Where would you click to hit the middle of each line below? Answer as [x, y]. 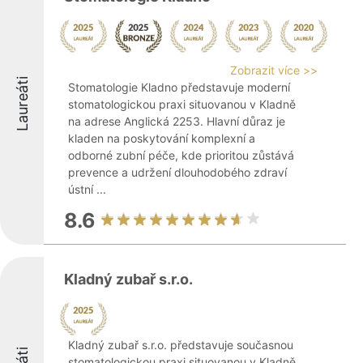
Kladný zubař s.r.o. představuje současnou [181, 345]
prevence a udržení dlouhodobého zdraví [177, 172]
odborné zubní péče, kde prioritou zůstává [181, 155]
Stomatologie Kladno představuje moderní [179, 87]
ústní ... [87, 189]
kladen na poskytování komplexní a [162, 138]
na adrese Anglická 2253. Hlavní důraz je [177, 121]
